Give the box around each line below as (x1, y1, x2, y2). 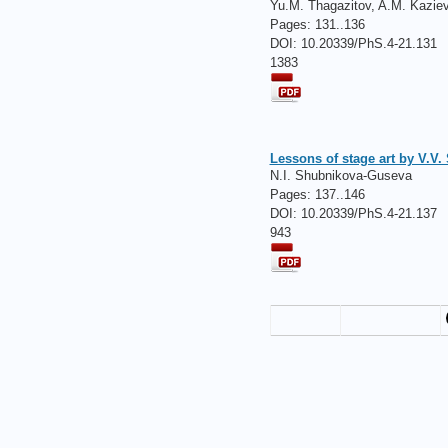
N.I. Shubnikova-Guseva (269, 168, 412, 183)
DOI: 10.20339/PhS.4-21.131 (269, 35, 437, 51)
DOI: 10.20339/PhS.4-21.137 (269, 206, 437, 221)
